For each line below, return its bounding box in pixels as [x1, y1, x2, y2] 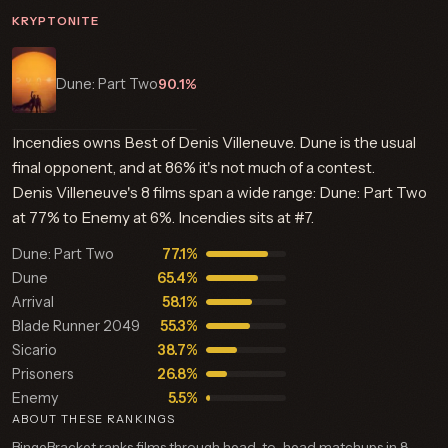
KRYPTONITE [12, 14, 100, 28]
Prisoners [12, 365, 74, 383]
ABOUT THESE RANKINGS [12, 412, 176, 426]
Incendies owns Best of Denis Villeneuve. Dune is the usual [12, 133, 416, 152]
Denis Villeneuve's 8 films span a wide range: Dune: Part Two [12, 183, 427, 202]
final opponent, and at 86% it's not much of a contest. [12, 158, 375, 177]
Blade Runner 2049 [12, 317, 140, 335]
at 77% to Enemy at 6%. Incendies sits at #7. [12, 208, 314, 227]
